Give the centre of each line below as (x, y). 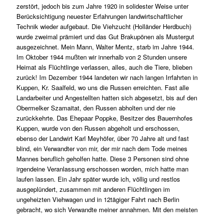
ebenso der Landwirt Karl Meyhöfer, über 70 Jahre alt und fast (102, 139)
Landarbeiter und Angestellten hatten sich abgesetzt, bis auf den (107, 98)
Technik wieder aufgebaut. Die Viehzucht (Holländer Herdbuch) (104, 27)
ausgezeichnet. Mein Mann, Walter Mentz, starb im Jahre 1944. (105, 47)
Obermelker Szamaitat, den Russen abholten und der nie (96, 108)
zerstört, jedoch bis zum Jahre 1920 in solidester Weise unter (102, 6)
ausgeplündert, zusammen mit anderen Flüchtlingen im (93, 189)
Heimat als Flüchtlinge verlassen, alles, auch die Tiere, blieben (104, 67)
